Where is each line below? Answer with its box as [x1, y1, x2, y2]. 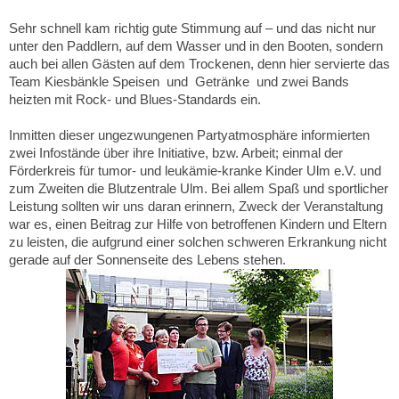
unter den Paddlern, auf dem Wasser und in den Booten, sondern [9, 37, 383, 53]
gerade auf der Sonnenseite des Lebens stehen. [9, 251, 286, 267]
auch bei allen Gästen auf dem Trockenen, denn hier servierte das [9, 55, 390, 71]
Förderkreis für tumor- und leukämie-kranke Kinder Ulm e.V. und [9, 162, 381, 178]
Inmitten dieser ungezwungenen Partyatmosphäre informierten [9, 126, 370, 142]
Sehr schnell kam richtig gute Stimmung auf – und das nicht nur [9, 20, 376, 36]
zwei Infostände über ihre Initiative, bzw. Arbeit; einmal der [9, 144, 343, 160]
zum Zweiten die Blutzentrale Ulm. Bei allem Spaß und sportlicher [9, 180, 388, 196]
